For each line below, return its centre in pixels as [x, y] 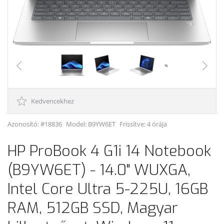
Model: [77, 124]
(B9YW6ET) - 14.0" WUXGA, [99, 170]
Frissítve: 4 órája [143, 124]
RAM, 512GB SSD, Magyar [93, 208]
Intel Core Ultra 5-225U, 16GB [108, 189]
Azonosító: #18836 [35, 124]
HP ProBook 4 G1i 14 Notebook [109, 151]
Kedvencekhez [52, 101]
